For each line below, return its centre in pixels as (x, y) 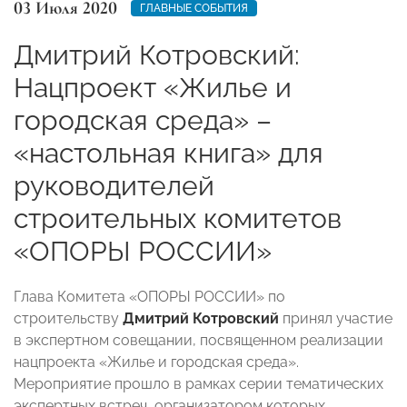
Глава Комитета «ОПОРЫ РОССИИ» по (149, 296)
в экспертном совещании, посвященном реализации (199, 340)
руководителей (114, 185)
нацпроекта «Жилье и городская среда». (156, 362)
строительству (68, 318)
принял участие (336, 318)
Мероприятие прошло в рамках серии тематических (199, 383)
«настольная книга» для (169, 153)
